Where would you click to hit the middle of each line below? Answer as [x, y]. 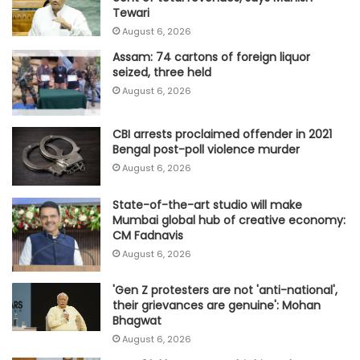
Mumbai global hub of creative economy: [229, 220]
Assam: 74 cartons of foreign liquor [211, 57]
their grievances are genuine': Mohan [217, 305]
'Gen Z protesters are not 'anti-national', [225, 290]
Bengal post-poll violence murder [206, 150]
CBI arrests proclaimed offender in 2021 [222, 135]
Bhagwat [137, 320]
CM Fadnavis [148, 235]
